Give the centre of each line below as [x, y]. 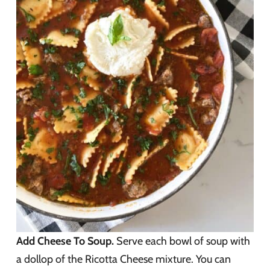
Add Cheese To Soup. [65, 241]
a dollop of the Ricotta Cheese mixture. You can [124, 259]
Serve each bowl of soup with [182, 241]
